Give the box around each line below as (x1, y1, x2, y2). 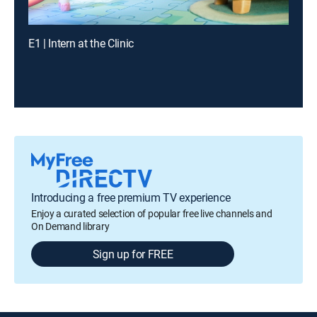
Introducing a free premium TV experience (31, 190, 231, 205)
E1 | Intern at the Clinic (28, 35, 134, 51)
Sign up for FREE (92, 246, 173, 262)
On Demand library (31, 219, 110, 233)
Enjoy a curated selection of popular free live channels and (31, 207, 272, 220)
